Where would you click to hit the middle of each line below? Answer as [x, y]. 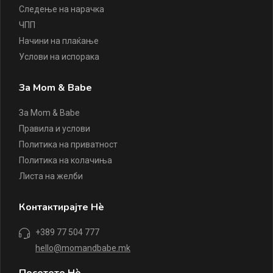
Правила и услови [55, 129]
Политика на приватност [68, 145]
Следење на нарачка [62, 9]
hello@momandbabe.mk [83, 248]
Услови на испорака [59, 57]
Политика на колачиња [66, 161]
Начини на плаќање [59, 41]
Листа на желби [51, 176]
